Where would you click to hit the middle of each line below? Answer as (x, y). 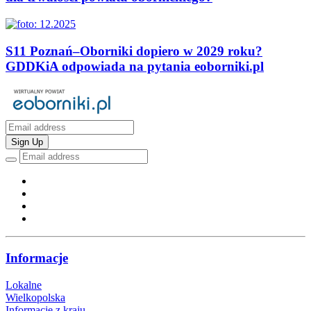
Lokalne (24, 285)
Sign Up (27, 142)
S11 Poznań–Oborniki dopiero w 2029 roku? (134, 51)
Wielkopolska (35, 297)
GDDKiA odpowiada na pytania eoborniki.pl (135, 66)
